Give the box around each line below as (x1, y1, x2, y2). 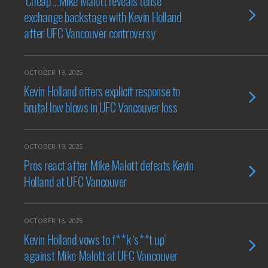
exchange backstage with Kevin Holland (24, 7, 182, 26)
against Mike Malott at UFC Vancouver (24, 246, 178, 264)
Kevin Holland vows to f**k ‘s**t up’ (24, 230, 166, 248)
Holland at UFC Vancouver (24, 172, 127, 190)
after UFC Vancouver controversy (24, 23, 156, 42)
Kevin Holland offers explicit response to (24, 81, 180, 100)
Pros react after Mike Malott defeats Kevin (24, 156, 194, 174)
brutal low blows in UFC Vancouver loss (24, 98, 178, 116)
